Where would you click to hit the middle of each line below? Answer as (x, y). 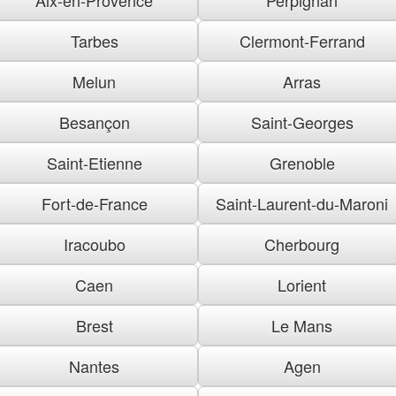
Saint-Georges (302, 122)
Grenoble (302, 162)
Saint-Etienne (94, 162)
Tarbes (94, 40)
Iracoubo (94, 244)
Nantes (94, 366)
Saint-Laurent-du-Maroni (302, 203)
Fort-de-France (94, 203)
